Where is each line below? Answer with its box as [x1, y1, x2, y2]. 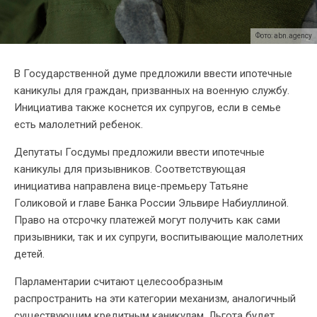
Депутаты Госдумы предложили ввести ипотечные [14, 145, 265, 158]
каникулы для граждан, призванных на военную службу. [14, 83, 289, 97]
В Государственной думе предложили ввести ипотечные [14, 67, 292, 80]
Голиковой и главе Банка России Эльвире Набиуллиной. [14, 196, 289, 209]
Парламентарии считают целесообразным [14, 275, 223, 288]
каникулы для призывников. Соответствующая [14, 162, 246, 175]
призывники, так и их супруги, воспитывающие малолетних [14, 230, 303, 243]
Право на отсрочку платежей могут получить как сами [14, 213, 280, 226]
